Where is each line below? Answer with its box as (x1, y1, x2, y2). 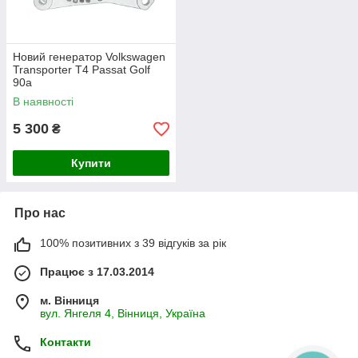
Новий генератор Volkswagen (13, 50, 165, 64)
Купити (71, 157, 111, 170)
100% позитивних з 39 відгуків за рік (40, 237, 226, 250)
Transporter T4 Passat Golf (13, 63, 150, 77)
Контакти (40, 336, 91, 349)
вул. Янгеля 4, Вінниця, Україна (40, 307, 205, 320)
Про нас (14, 206, 66, 221)
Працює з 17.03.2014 (40, 265, 154, 279)
